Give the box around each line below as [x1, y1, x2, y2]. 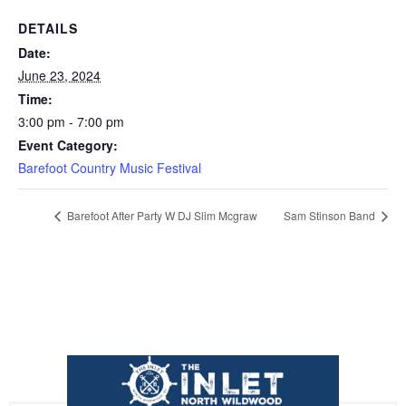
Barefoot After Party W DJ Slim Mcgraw [64, 208, 257, 224]
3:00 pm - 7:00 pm [18, 111, 124, 130]
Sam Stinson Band [284, 208, 378, 224]
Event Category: [18, 135, 118, 154]
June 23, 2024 [18, 65, 101, 84]
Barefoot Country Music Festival [18, 158, 201, 177]
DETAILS [18, 18, 78, 37]
